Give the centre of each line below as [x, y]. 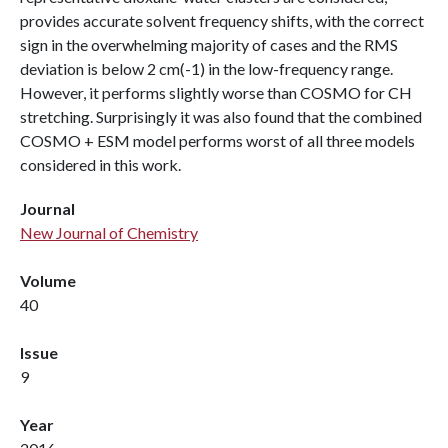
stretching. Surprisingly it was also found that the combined [221, 116]
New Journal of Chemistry [109, 232]
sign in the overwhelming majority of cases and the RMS [209, 44]
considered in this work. [100, 164]
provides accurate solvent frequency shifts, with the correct [222, 20]
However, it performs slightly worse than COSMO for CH [216, 92]
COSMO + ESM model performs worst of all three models [217, 140]
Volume [48, 280]
